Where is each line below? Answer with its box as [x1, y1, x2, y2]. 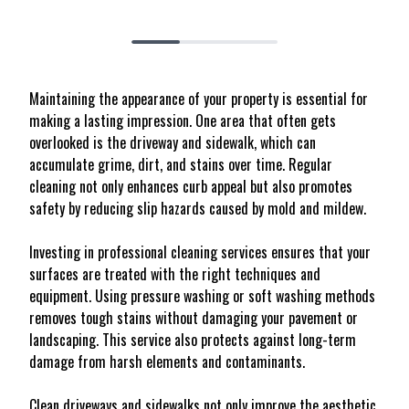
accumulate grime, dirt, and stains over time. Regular [29, 153, 332, 175]
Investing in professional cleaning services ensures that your [29, 241, 371, 263]
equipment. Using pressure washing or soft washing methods [29, 285, 375, 307]
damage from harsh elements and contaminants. [29, 351, 305, 372]
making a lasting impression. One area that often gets [29, 110, 336, 131]
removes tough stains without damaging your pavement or [29, 307, 358, 329]
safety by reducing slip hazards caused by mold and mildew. [29, 197, 366, 219]
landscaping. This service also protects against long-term [29, 329, 356, 351]
